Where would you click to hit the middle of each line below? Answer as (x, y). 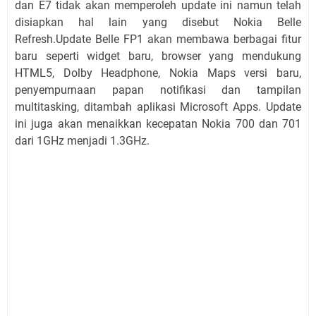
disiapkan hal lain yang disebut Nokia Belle (158, 22)
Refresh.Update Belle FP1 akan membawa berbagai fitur (158, 39)
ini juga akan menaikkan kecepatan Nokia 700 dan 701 (158, 123)
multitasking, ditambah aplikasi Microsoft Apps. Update (158, 107)
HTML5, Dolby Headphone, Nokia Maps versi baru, (158, 73)
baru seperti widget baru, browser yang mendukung (158, 56)
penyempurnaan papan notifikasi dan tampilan (158, 90)
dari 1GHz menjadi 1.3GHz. (82, 140)
